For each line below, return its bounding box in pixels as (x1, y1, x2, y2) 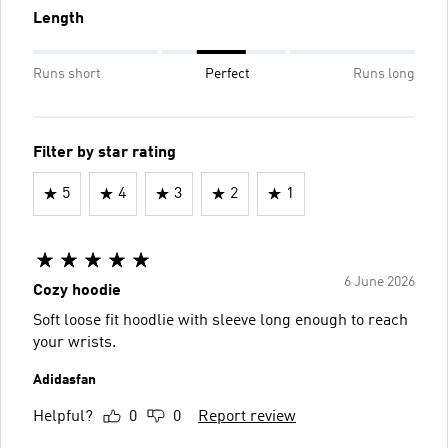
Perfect (204, 66, 250, 81)
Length (33, 10, 84, 27)
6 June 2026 (344, 274, 415, 289)
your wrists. (33, 334, 116, 351)
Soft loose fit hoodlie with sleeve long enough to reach (33, 312, 408, 329)
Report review (198, 408, 296, 425)
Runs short (33, 66, 101, 81)
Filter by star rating (33, 144, 176, 161)
